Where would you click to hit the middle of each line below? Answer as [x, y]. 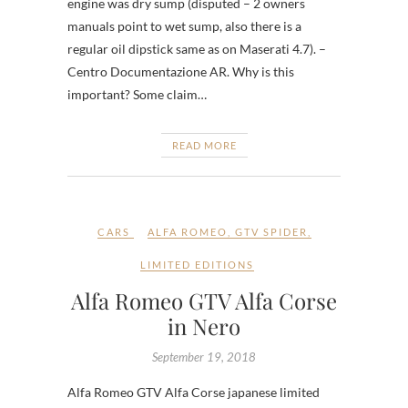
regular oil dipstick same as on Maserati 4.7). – [197, 48]
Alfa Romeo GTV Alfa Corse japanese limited [194, 392]
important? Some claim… [137, 94]
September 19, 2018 [204, 357]
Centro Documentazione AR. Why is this [181, 71]
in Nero [204, 326]
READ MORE [204, 145]
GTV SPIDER [271, 231]
